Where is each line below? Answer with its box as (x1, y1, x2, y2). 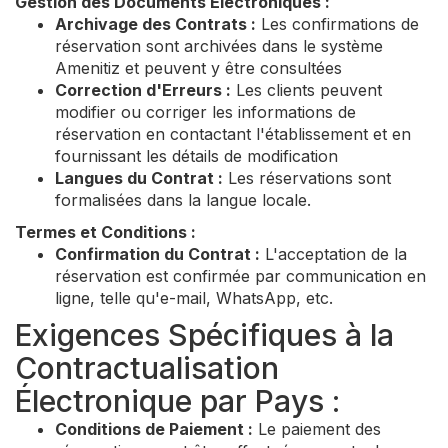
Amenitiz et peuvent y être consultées (55, 58, 342, 78)
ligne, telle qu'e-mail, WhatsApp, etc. (55, 288, 333, 308)
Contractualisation (15, 350, 279, 386)
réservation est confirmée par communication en (55, 266, 426, 286)
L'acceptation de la (260, 244, 407, 264)
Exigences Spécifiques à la (15, 317, 394, 353)
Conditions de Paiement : (55, 419, 253, 439)
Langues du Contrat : (55, 168, 223, 188)
